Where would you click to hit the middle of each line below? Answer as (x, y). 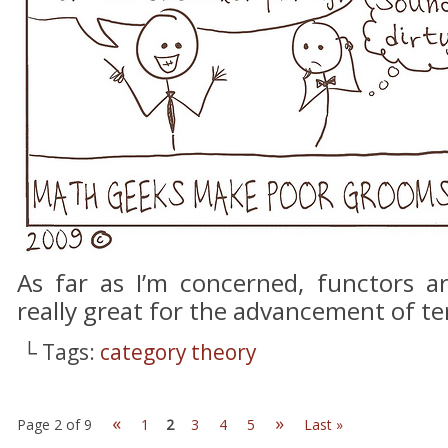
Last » (323, 424)
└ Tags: (61, 352)
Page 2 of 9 (54, 424)
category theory (178, 352)
